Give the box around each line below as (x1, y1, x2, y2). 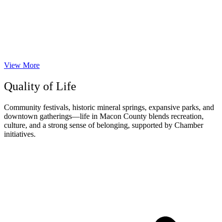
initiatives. (4, 130, 36, 139)
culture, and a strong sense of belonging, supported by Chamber (4, 121, 203, 130)
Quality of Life (4, 80, 76, 93)
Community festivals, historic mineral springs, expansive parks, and (4, 103, 214, 112)
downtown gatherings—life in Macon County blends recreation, (4, 112, 204, 121)
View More (4, 61, 40, 70)
